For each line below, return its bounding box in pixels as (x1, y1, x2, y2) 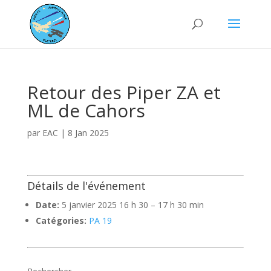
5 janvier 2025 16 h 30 (61, 199, 148, 211)
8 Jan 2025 (67, 127, 109, 139)
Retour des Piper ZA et (27, 80, 221, 105)
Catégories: (35, 215, 87, 226)
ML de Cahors (27, 98, 145, 123)
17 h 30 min (157, 199, 204, 211)
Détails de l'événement (27, 178, 146, 193)
